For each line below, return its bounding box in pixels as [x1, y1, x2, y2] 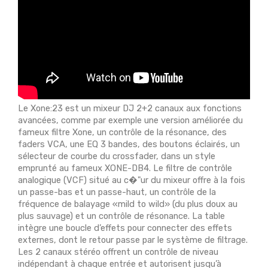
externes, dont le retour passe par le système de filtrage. [18, 234, 248, 246]
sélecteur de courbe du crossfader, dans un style [18, 151, 215, 162]
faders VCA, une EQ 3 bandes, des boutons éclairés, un [18, 139, 240, 150]
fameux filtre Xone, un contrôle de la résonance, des [18, 127, 227, 138]
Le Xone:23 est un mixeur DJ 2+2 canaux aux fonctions [18, 103, 242, 114]
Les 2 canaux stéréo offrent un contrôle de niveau [18, 246, 218, 258]
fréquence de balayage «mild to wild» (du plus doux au [18, 199, 237, 210]
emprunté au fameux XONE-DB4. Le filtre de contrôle [18, 163, 232, 174]
